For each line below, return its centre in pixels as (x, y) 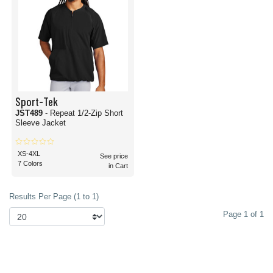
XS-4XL (29, 154)
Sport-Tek (37, 101)
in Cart (118, 166)
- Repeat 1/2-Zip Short (84, 113)
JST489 (30, 113)
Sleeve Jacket (41, 123)
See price (114, 156)
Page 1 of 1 (243, 214)
